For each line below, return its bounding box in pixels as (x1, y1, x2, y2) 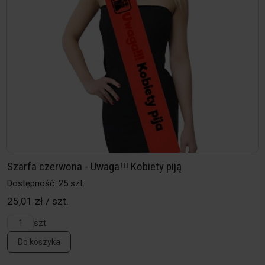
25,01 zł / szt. (7, 195, 69, 208)
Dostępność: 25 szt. (7, 178, 85, 189)
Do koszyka (18, 237, 60, 247)
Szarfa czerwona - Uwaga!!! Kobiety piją (7, 160, 182, 174)
